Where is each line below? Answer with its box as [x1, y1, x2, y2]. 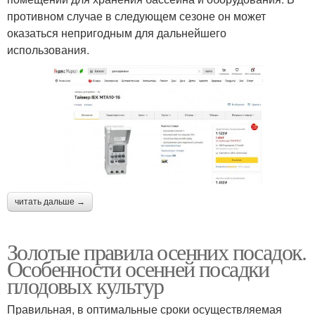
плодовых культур [7, 269, 164, 300]
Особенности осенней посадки [7, 252, 269, 283]
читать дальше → [15, 196, 85, 207]
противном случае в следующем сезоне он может [7, 8, 266, 25]
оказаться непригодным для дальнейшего [7, 25, 226, 41]
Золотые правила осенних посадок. [7, 236, 307, 266]
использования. [7, 41, 89, 58]
